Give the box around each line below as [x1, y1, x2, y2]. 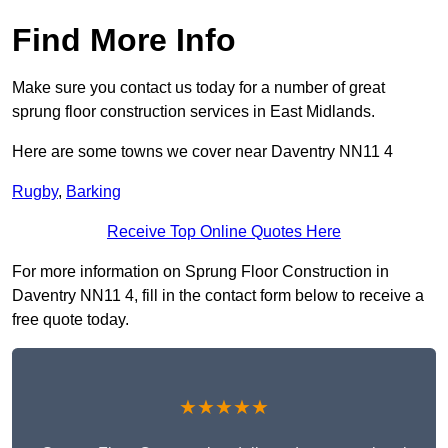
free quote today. [12, 310, 129, 328]
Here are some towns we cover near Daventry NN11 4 [12, 142, 393, 160]
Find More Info [12, 21, 236, 58]
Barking [66, 182, 121, 200]
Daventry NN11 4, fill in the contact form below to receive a [12, 286, 424, 304]
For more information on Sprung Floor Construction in [12, 262, 389, 280]
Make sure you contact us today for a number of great [12, 78, 385, 96]
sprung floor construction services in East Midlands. [12, 102, 375, 120]
